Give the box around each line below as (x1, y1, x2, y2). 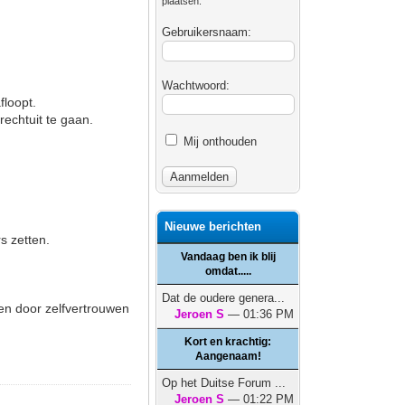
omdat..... (204, 265, 251, 278)
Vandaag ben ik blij (180, 250, 276, 263)
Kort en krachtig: (184, 335, 272, 348)
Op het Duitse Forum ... (162, 376, 287, 390)
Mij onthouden (180, 135, 258, 148)
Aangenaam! (194, 350, 261, 363)
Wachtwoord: (162, 79, 231, 92)
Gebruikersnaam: (162, 25, 252, 39)
